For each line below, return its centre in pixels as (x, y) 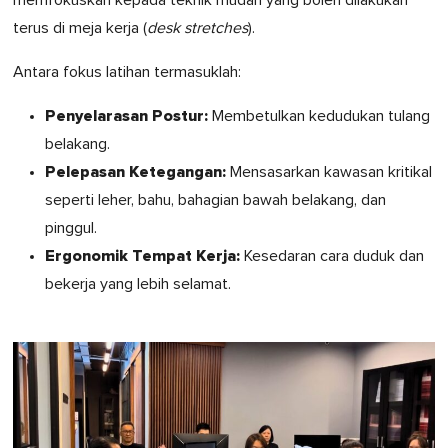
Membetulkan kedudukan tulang (319, 116)
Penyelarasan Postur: (126, 116)
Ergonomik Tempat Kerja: (142, 256)
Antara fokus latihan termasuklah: (127, 72)
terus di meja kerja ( (80, 28)
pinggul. (71, 228)
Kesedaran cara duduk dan (332, 256)
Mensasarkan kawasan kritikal (329, 172)
